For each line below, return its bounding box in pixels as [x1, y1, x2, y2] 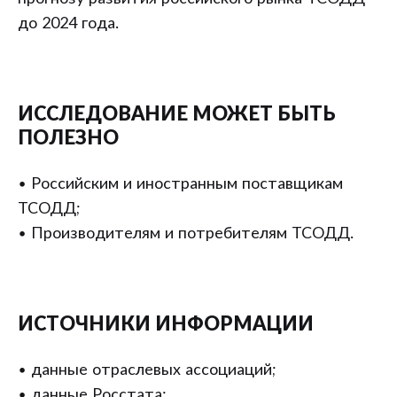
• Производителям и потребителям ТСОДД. [18, 226, 354, 242]
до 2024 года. [18, 16, 119, 32]
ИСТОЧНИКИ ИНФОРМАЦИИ [18, 315, 314, 334]
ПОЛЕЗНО [18, 128, 119, 148]
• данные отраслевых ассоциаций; [18, 362, 276, 378]
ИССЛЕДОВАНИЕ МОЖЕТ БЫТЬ [18, 105, 336, 124]
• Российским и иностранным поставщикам [18, 176, 343, 192]
